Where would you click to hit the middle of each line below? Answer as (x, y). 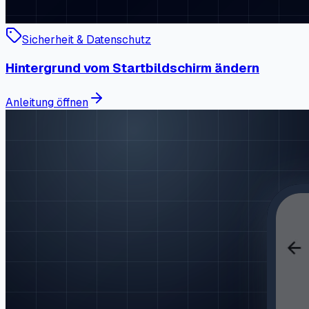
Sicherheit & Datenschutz (87, 39)
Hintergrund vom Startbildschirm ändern (132, 68)
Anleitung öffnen (47, 103)
